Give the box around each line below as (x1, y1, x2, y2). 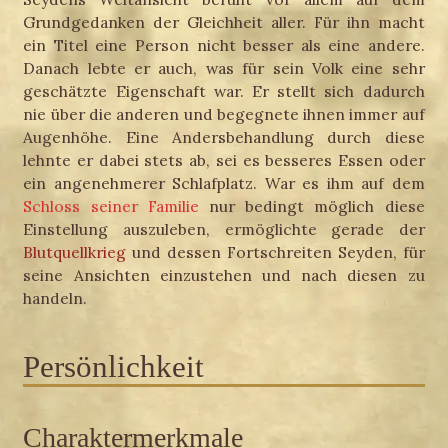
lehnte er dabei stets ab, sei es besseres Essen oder (23, 150, 425, 171)
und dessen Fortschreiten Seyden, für (126, 242, 425, 263)
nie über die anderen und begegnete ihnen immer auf (23, 104, 425, 125)
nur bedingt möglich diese (198, 196, 425, 217)
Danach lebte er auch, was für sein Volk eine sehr (23, 58, 425, 79)
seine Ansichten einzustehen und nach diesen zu (23, 265, 425, 286)
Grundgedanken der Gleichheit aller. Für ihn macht (23, 12, 425, 33)
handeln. (23, 288, 88, 309)
